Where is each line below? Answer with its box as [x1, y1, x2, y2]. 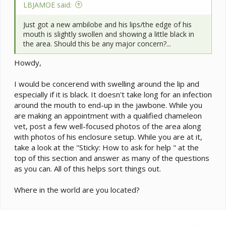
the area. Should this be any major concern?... [23, 38, 171, 48]
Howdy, [14, 58, 41, 68]
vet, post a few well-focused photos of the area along [14, 121, 201, 132]
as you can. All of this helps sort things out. [14, 163, 161, 174]
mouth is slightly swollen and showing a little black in [23, 29, 194, 39]
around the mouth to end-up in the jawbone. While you [14, 100, 202, 110]
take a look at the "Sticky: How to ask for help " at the [14, 142, 199, 153]
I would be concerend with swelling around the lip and [14, 79, 199, 89]
